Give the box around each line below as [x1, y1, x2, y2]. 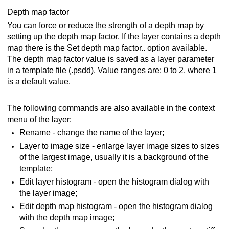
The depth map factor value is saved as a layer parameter [7, 55, 214, 64]
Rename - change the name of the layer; [19, 128, 164, 138]
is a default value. [7, 77, 71, 86]
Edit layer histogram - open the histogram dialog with [19, 177, 209, 187]
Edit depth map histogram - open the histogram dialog [19, 202, 213, 211]
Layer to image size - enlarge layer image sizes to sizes [19, 142, 219, 151]
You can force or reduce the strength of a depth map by [7, 21, 204, 30]
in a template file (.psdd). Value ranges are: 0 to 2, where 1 [7, 66, 217, 75]
